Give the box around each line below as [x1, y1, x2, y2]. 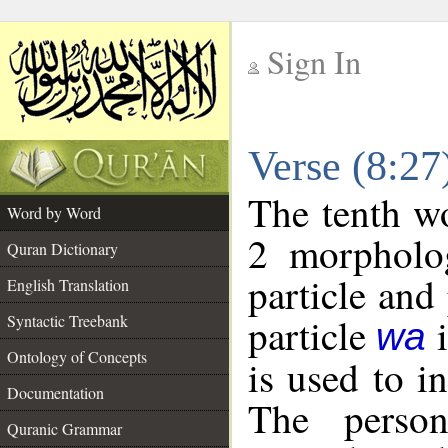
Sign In [267, 40, 361, 83]
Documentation [7, 382, 104, 403]
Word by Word [7, 202, 101, 223]
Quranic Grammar [7, 418, 122, 439]
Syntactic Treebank [7, 310, 128, 331]
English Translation [7, 274, 129, 295]
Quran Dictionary [7, 238, 118, 259]
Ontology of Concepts [7, 346, 147, 367]
